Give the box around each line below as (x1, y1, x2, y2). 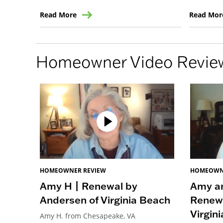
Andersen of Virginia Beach (40, 193, 170, 207)
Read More (40, 9, 77, 19)
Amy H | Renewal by (40, 179, 137, 193)
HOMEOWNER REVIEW (40, 166, 106, 175)
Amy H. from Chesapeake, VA (40, 211, 135, 221)
